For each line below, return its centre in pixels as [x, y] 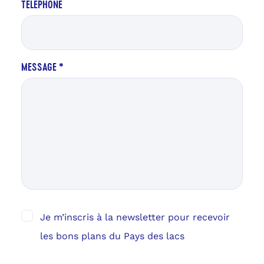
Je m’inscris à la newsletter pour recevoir [135, 217]
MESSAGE [40, 67]
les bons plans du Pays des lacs [112, 236]
